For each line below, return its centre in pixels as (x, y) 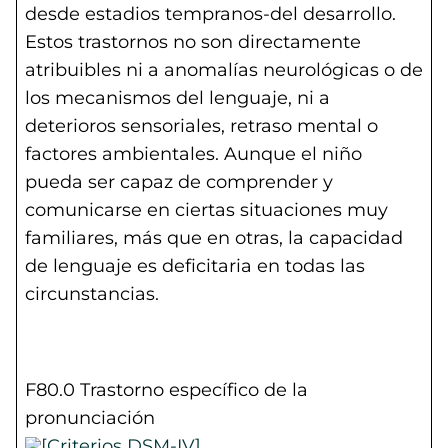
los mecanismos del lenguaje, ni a (177, 98)
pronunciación (90, 418)
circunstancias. (92, 294)
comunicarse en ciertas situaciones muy (206, 210)
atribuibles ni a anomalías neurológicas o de (224, 70)
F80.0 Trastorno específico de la (166, 390)
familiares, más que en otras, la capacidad (214, 238)
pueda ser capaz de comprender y (179, 182)
